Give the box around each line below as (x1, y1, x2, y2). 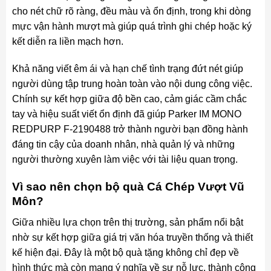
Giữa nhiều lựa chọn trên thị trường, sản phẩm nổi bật (11, 217, 243, 227)
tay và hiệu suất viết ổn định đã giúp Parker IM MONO (11, 109, 241, 120)
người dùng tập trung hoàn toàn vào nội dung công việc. (11, 79, 252, 90)
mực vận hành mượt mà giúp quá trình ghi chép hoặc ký (11, 21, 252, 31)
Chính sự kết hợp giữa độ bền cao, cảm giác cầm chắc (11, 94, 247, 105)
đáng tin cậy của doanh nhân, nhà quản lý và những (11, 139, 235, 150)
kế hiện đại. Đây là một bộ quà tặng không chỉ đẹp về (11, 247, 239, 258)
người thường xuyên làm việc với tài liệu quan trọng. (11, 154, 238, 165)
